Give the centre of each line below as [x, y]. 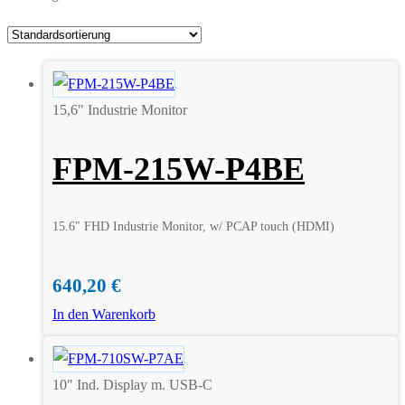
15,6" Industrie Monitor [120, 109]
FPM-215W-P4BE [179, 169]
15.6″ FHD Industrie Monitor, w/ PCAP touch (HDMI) [193, 226]
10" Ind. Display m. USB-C [132, 384]
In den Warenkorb [104, 314]
